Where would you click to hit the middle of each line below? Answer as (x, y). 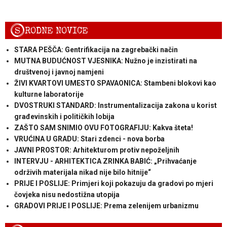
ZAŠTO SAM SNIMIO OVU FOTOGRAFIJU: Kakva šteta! (103, 127)
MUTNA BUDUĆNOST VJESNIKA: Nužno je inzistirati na (105, 61)
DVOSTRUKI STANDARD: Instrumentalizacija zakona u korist (115, 105)
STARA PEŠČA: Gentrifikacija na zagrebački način (96, 49)
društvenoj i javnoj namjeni (59, 72)
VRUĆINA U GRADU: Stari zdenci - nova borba (89, 139)
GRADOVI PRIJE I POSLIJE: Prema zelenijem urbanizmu (106, 205)
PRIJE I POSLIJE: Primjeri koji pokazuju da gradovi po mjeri (113, 183)
